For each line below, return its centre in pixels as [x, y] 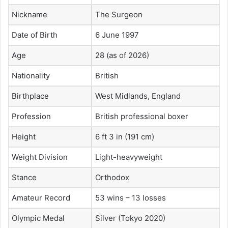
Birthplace [30, 96]
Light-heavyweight [129, 157]
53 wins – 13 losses [131, 198]
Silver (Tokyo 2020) [130, 218]
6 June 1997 [117, 35]
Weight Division [40, 157]
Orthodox [112, 178]
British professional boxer [142, 117]
